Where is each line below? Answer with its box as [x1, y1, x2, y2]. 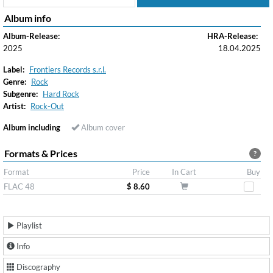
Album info [4, 12, 51, 24]
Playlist [15, 221, 42, 230]
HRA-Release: [207, 31, 258, 41]
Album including [3, 122, 60, 132]
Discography [15, 262, 60, 272]
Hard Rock [43, 89, 79, 99]
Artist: [3, 101, 26, 111]
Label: [3, 65, 24, 74]
